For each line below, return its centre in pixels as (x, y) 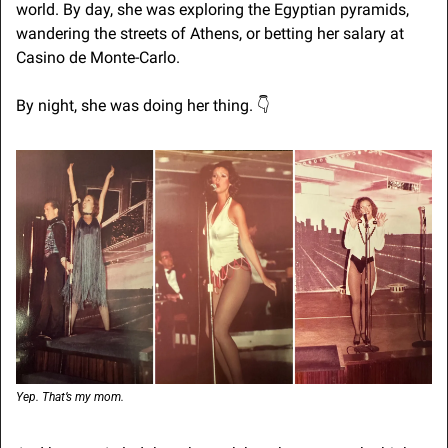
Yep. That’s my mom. (70, 397)
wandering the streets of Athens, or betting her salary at (210, 34)
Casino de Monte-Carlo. (98, 58)
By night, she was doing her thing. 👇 (143, 106)
